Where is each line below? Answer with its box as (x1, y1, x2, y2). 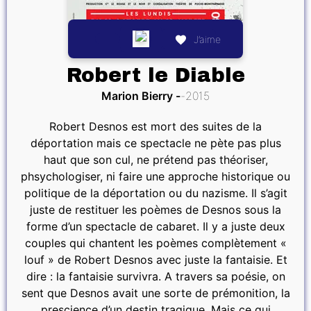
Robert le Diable (66, 64, 245, 86)
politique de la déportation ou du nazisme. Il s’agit (24, 185, 287, 200)
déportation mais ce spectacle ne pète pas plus (30, 135, 281, 150)
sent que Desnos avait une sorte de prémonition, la (21, 285, 290, 300)
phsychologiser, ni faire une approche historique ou (21, 169, 290, 183)
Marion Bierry (101, 88, 173, 103)
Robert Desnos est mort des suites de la (49, 119, 262, 133)
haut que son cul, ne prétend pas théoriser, (43, 152, 268, 167)
